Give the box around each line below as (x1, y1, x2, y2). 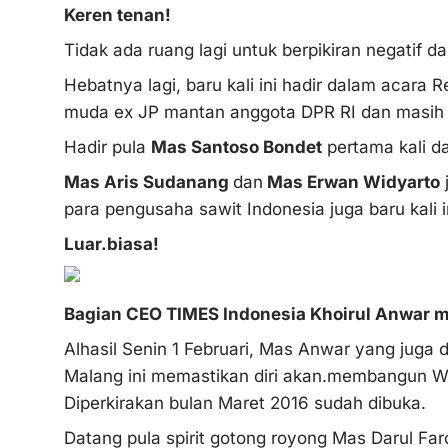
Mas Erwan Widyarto (263, 171, 440, 192)
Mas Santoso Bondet (151, 136, 322, 157)
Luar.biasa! (64, 233, 159, 254)
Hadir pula (64, 136, 151, 157)
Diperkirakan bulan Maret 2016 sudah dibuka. (64, 392, 426, 413)
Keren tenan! (64, 4, 171, 25)
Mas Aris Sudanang (64, 171, 233, 192)
